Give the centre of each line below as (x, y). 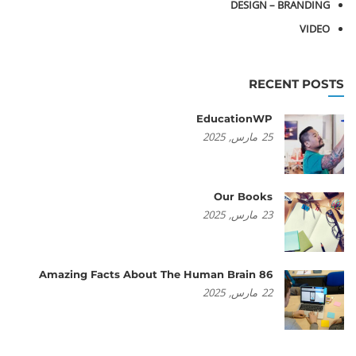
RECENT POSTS (296, 84)
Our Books (243, 196)
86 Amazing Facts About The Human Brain (266, 274)
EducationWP (234, 118)
